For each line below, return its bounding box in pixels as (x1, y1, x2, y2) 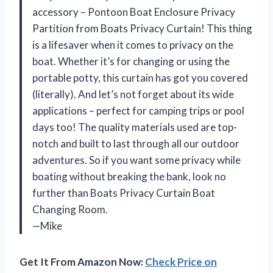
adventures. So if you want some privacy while (32, 154, 241, 167)
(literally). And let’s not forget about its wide (32, 88, 234, 101)
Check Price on (145, 255, 217, 269)
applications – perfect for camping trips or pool (32, 104, 244, 118)
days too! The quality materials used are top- (32, 121, 237, 134)
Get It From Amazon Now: (19, 255, 145, 269)
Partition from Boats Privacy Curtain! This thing (32, 22, 252, 35)
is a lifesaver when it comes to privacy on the (32, 38, 233, 52)
